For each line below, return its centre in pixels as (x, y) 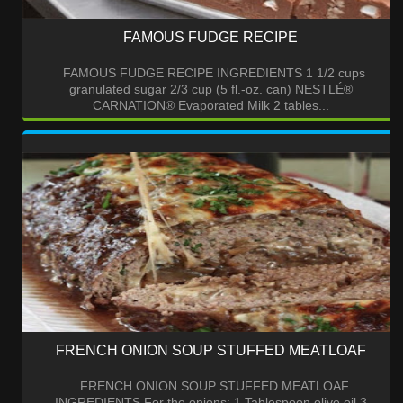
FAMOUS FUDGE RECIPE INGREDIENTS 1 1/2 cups (210, 73)
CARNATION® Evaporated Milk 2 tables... (210, 106)
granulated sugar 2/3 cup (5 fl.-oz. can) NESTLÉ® (210, 90)
